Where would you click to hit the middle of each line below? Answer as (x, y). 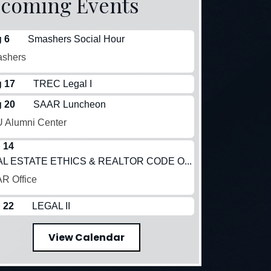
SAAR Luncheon (69, 104)
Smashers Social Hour (76, 39)
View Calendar (87, 237)
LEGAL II (51, 206)
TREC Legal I (62, 83)
